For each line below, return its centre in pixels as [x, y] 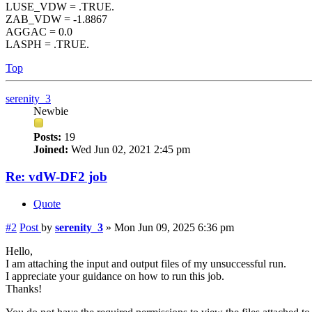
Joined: [51, 150]
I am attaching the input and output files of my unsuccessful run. [146, 263]
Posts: [47, 137]
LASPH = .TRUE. [47, 45]
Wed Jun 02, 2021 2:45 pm [129, 150]
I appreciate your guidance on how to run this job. [115, 276]
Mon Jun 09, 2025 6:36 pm [174, 227]
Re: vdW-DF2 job [56, 176]
